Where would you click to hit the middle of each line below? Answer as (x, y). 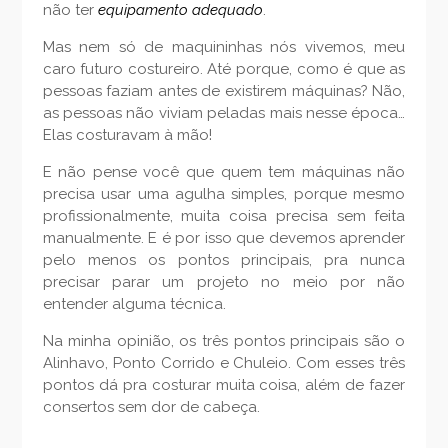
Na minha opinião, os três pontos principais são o (224, 341)
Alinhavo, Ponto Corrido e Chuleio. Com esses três (224, 363)
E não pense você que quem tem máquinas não (224, 172)
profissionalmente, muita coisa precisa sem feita (224, 216)
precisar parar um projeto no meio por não (224, 282)
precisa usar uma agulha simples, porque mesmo (224, 194)
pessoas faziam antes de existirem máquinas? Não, (224, 91)
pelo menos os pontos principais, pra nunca (224, 260)
